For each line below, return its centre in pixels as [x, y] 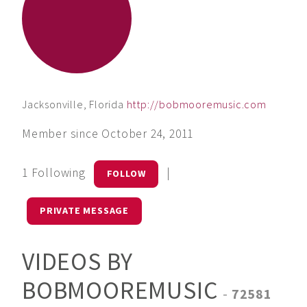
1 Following [56, 173]
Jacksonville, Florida [73, 104]
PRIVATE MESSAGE [84, 211]
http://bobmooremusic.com [196, 104]
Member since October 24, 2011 [108, 134]
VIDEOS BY [78, 261]
